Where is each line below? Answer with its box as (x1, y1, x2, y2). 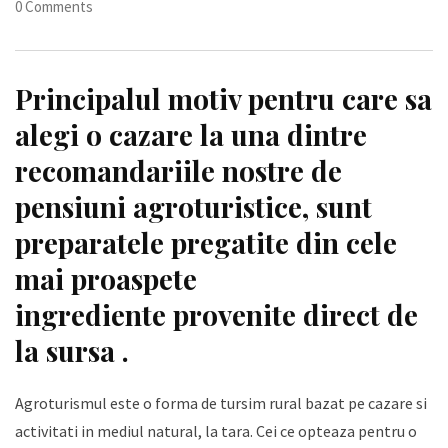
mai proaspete (15, 259, 197, 297)
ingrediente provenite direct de (15, 295, 418, 333)
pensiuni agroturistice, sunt (15, 187, 372, 225)
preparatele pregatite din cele (15, 223, 397, 261)
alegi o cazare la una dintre (15, 115, 367, 153)
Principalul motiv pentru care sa (15, 79, 432, 117)
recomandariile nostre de (15, 151, 342, 189)
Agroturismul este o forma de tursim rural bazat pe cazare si (15, 392, 427, 413)
